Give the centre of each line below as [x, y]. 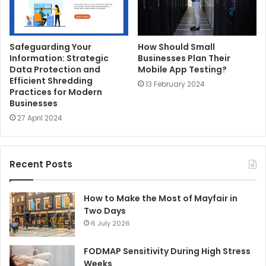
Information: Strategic [59, 58]
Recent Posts [41, 164]
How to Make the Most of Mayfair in [161, 198]
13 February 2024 [175, 84]
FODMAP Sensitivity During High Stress [167, 251]
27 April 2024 [40, 118]
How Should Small [176, 47]
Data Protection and [55, 69]
